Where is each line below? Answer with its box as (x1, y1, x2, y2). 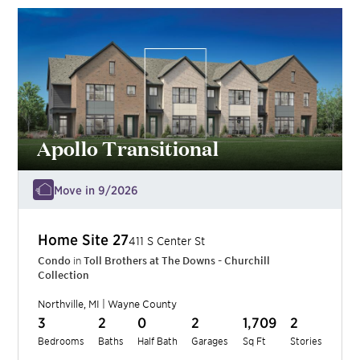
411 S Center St (129, 233, 206, 247)
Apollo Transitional (37, 133, 219, 162)
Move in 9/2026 (54, 182, 139, 197)
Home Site (38, 230, 113, 247)
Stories (289, 333, 322, 346)
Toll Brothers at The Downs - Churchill (84, 253, 271, 267)
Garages (191, 333, 229, 346)
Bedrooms (38, 333, 85, 346)
